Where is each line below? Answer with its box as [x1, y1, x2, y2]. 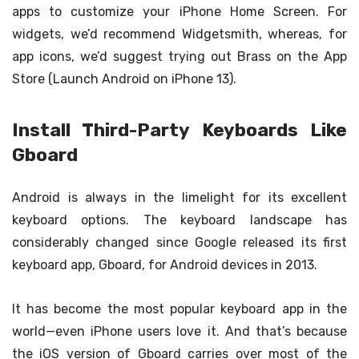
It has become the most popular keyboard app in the [12, 301, 347, 317]
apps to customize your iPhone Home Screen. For [12, 3, 347, 19]
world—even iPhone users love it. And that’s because [12, 324, 347, 340]
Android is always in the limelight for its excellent [12, 189, 347, 205]
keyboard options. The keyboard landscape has [12, 212, 347, 228]
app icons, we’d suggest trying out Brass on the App [12, 48, 347, 64]
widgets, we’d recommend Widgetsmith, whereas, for [12, 26, 347, 42]
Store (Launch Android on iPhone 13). [12, 71, 236, 87]
